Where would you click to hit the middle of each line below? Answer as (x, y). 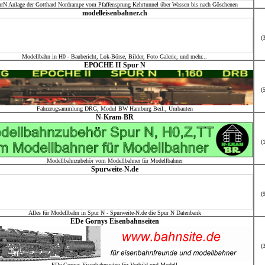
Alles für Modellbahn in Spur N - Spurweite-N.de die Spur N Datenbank (114, 213)
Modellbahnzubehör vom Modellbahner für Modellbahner (114, 161)
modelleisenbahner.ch (114, 13)
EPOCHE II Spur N (114, 65)
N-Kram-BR (114, 117)
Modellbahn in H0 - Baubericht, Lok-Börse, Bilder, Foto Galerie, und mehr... (114, 56)
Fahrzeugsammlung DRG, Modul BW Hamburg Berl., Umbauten (114, 109)
